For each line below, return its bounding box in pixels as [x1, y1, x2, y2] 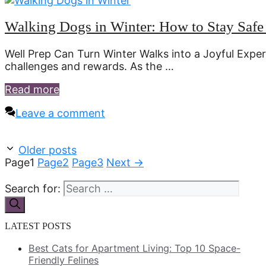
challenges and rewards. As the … [5, 60, 174, 73]
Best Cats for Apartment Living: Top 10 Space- [28, 242, 240, 255]
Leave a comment [15, 107, 105, 120]
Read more [5, 83, 59, 96]
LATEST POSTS [5, 221, 71, 232]
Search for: [5, 182, 61, 195]
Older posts [18, 144, 77, 157]
